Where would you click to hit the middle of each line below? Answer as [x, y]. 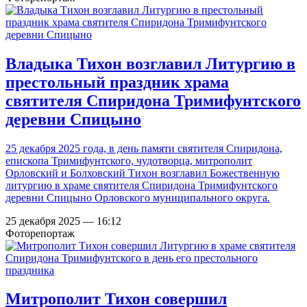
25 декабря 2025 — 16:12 [63, 221]
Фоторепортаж [40, 233]
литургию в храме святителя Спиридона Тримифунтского [142, 185]
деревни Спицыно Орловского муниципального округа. [138, 197]
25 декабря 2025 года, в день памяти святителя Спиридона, [144, 148]
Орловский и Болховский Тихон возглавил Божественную [143, 173]
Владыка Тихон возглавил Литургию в [150, 63]
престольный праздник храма [117, 82]
